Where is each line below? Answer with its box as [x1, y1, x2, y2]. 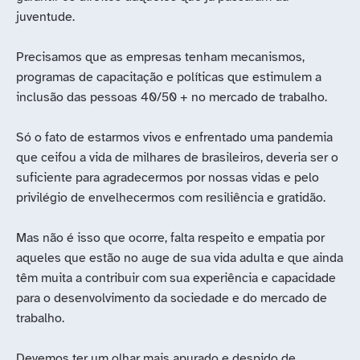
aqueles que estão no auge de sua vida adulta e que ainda [16, 249, 343, 266]
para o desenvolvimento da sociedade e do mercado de [16, 289, 327, 306]
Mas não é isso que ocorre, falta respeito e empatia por [16, 229, 325, 246]
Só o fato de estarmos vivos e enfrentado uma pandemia [16, 129, 333, 145]
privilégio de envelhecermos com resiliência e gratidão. [16, 189, 325, 206]
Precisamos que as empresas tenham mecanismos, [16, 48, 305, 65]
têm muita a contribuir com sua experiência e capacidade [16, 269, 336, 286]
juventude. [16, 8, 75, 25]
